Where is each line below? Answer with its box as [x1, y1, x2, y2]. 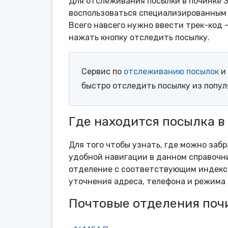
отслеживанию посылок [124, 67, 219, 77]
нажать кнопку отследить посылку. [69, 33, 210, 43]
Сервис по [81, 67, 124, 77]
